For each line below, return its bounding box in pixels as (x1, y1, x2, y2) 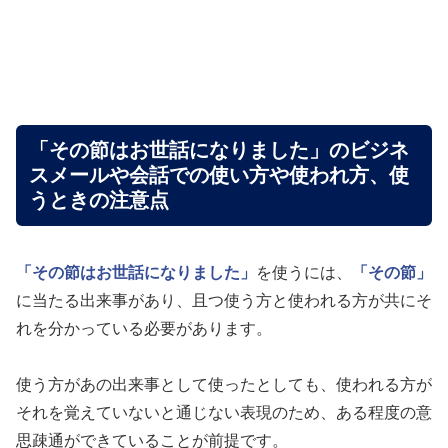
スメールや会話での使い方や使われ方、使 (29, 164, 409, 187)
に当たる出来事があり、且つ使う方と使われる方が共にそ (16, 291, 432, 309)
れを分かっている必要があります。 (16, 319, 272, 337)
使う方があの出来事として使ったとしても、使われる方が (16, 375, 432, 393)
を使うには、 (256, 263, 352, 281)
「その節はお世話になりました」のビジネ (29, 139, 409, 162)
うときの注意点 (29, 189, 169, 212)
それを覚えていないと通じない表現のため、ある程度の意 (16, 403, 432, 421)
